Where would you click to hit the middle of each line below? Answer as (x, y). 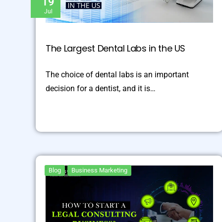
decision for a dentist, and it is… (101, 89)
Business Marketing (99, 170)
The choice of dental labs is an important (117, 75)
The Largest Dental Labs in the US (116, 49)
